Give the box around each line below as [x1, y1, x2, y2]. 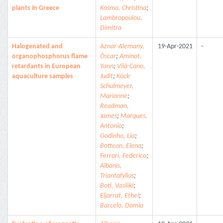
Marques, [120, 112, 147, 120]
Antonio [100, 122, 122, 130]
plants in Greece [12, 4, 59, 12]
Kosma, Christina [100, 4, 146, 12]
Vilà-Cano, [117, 63, 145, 70]
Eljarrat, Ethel [100, 192, 139, 200]
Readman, [100, 103, 129, 110]
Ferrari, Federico [100, 152, 146, 160]
